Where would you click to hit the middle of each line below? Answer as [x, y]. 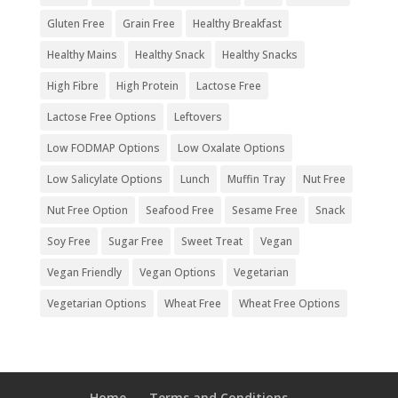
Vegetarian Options [96, 303]
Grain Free [148, 23]
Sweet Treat [211, 241]
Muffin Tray [256, 179]
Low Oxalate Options [231, 147]
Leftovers [198, 116]
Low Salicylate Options [104, 179]
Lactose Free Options [101, 116]
